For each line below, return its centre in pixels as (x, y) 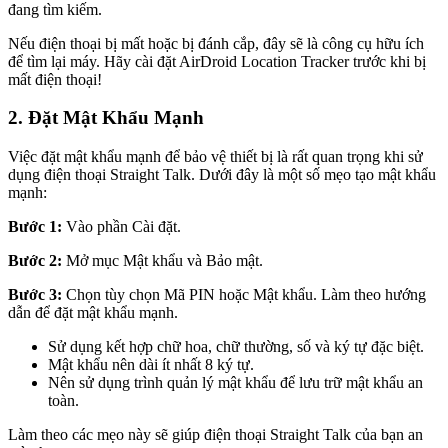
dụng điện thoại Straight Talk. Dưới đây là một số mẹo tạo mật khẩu (222, 174)
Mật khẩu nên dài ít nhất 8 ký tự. (151, 364)
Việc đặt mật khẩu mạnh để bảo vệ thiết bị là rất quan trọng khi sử (215, 156)
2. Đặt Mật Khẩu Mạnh (106, 118)
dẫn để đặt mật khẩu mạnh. (93, 312)
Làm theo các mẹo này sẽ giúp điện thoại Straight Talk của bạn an (215, 434)
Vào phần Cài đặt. (121, 226)
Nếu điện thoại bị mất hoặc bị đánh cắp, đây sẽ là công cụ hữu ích (216, 43)
